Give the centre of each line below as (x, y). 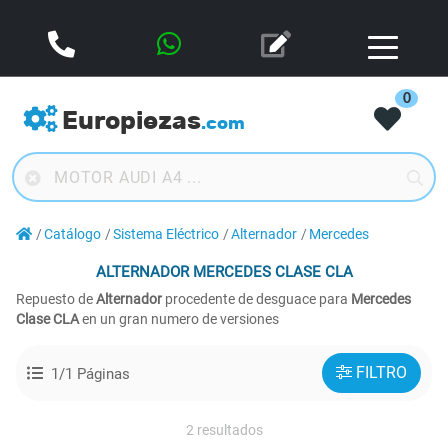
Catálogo (72, 234)
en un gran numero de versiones (179, 319)
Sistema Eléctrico (166, 234)
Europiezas (131, 120)
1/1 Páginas (90, 374)
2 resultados (224, 430)
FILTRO (381, 372)
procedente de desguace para (258, 299)
